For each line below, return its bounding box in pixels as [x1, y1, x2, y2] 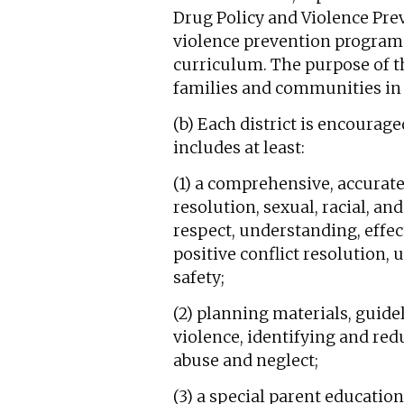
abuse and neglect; [173, 351, 318, 372]
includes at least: [173, 138, 305, 159]
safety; [173, 268, 225, 289]
